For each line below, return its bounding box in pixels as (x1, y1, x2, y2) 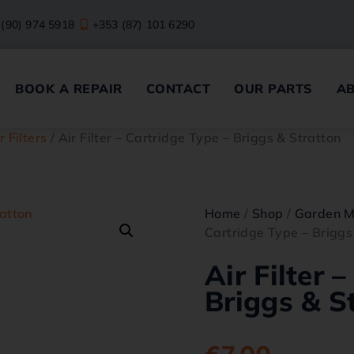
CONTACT (145, 81, 211, 96)
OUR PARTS (234, 81, 313, 96)
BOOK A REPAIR (15, 81, 122, 96)
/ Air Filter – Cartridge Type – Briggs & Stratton (47, 130, 341, 145)
